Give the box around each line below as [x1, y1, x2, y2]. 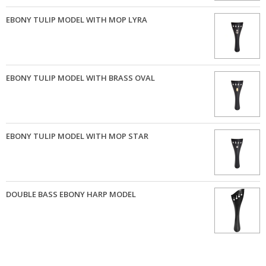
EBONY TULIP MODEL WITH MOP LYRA [6, 14, 147, 26]
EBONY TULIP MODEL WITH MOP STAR [6, 131, 148, 142]
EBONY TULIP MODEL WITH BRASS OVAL [6, 72, 155, 84]
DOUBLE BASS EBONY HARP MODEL [6, 189, 136, 200]
